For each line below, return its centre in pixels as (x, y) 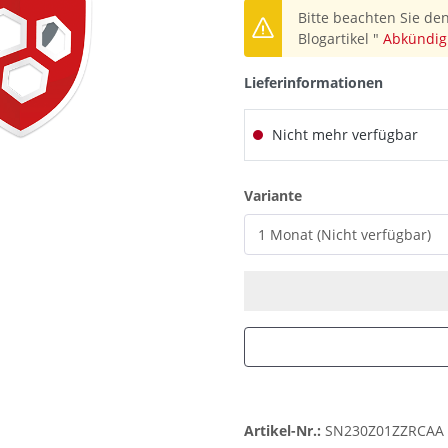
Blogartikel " (340, 39)
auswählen (340, 195)
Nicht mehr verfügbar (343, 135)
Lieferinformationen (313, 83)
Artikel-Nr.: (284, 431)
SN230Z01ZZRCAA (384, 431)
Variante (273, 196)
